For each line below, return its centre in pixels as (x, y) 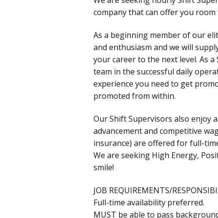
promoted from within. (135, 96)
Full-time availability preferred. (149, 202)
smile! (104, 167)
